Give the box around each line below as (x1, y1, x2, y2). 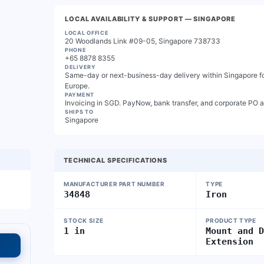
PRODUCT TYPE (206, 217, 256, 224)
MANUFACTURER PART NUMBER (64, 180, 165, 187)
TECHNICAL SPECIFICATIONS (64, 156, 168, 164)
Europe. (65, 81, 90, 90)
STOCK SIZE (64, 217, 104, 224)
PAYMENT (65, 91, 95, 98)
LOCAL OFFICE (65, 29, 109, 36)
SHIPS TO (65, 108, 94, 115)
